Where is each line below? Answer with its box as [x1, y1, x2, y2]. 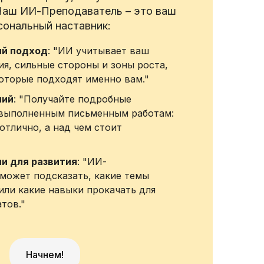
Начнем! [26, 249, 64, 260]
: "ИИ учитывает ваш [48, 45, 149, 57]
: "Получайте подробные [14, 93, 131, 105]
